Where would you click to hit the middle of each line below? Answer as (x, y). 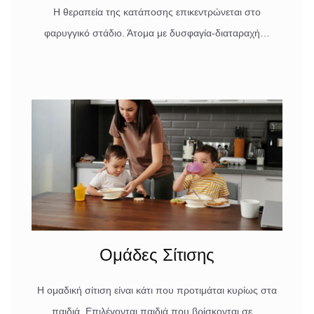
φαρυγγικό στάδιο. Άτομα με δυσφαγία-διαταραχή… (157, 33)
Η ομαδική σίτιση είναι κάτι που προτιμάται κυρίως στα (157, 291)
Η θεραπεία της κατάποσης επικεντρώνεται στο (157, 12)
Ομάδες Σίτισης (157, 255)
